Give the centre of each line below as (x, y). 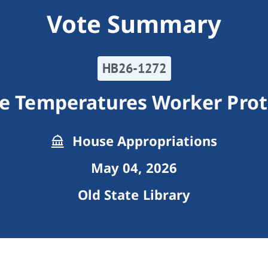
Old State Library (134, 195)
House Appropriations (143, 141)
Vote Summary (134, 24)
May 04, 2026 (134, 168)
